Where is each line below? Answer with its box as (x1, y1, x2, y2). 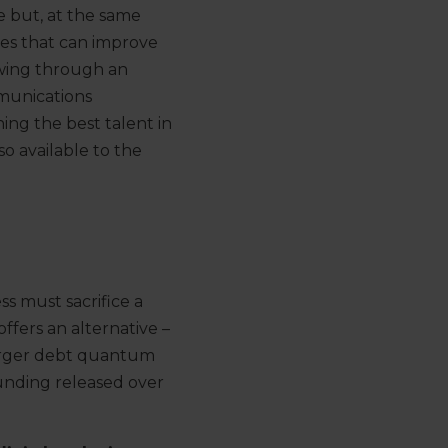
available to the (19, 141, 142, 161)
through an (31, 60, 128, 80)
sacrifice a (62, 292, 143, 312)
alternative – (71, 319, 170, 339)
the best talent (30, 114, 158, 134)
